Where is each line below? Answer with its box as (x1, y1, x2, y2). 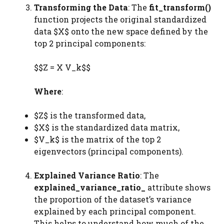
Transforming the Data (34, 2, 128, 12)
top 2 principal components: (34, 38, 145, 48)
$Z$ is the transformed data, (34, 110, 145, 120)
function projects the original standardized (34, 14, 206, 24)
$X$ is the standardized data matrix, (34, 122, 179, 132)
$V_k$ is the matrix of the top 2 (34, 134, 161, 144)
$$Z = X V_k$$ (34, 62, 90, 72)
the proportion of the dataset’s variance (34, 194, 191, 204)
